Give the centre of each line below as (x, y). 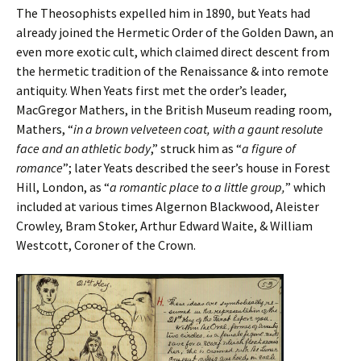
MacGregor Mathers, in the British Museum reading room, (174, 110)
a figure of (269, 149)
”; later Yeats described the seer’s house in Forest (197, 168)
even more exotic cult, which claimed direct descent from (173, 52)
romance (39, 168)
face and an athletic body (83, 149)
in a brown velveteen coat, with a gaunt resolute (198, 129)
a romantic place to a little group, (197, 187)
